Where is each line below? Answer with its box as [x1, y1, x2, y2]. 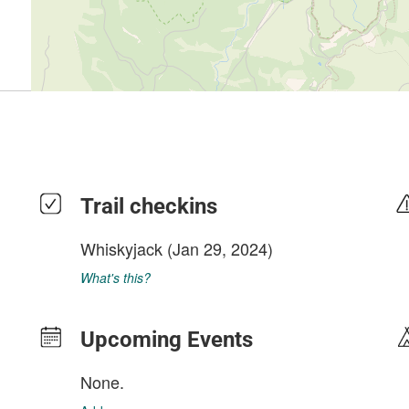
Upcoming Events [80, 327, 253, 352]
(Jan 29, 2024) [163, 236, 273, 260]
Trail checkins [80, 194, 217, 219]
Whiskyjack [80, 236, 163, 260]
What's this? [80, 268, 151, 287]
